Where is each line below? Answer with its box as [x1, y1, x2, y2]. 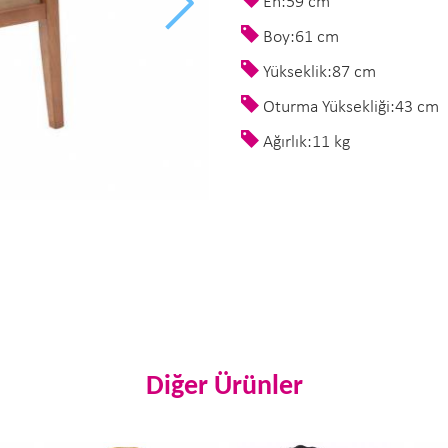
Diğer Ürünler [145, 372, 303, 401]
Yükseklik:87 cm [259, 63, 376, 82]
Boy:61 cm [259, 28, 339, 47]
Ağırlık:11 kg [259, 133, 350, 152]
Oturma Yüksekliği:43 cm [259, 98, 439, 117]
